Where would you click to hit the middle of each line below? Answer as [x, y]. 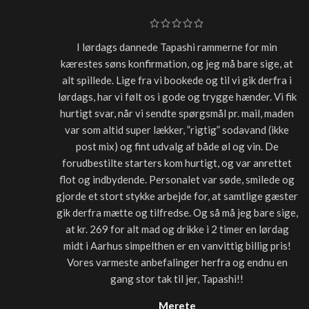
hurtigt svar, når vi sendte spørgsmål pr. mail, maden [177, 113]
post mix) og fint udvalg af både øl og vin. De [177, 146]
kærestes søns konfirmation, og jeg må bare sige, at [177, 63]
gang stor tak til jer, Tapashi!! [177, 278]
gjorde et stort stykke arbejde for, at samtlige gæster [177, 196]
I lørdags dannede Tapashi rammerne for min [177, 47]
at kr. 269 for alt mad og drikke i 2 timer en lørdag [177, 229]
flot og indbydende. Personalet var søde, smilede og [177, 179]
